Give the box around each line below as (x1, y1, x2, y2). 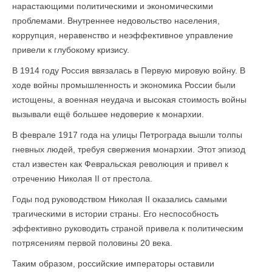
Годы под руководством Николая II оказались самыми (12, 194, 227, 204)
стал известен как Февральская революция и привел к (12, 159, 228, 169)
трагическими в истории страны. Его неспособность (12, 209, 219, 219)
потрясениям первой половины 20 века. (12, 238, 172, 248)
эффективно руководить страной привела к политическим (12, 223, 243, 233)
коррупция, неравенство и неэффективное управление (12, 30, 233, 40)
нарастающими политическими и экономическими (12, 1, 213, 11)
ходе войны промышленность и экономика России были (12, 80, 236, 90)
